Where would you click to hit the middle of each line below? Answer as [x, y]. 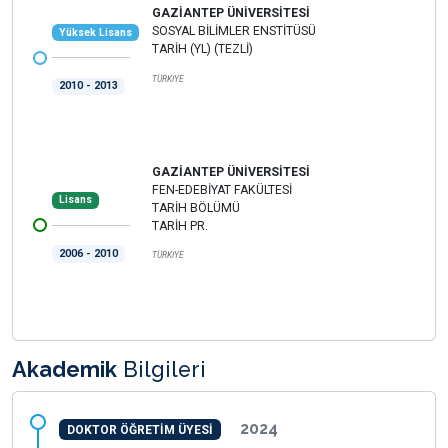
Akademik [64, 369]
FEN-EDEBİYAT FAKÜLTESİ [222, 189]
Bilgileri [161, 369]
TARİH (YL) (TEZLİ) [202, 49]
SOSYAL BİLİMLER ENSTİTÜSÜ [234, 31]
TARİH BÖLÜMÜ [196, 207]
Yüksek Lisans [95, 32]
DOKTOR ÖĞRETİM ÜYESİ [139, 429]
